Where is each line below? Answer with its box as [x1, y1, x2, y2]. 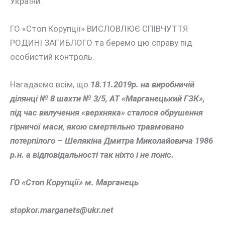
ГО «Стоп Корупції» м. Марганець [10, 177, 139, 188]
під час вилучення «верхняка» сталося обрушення [10, 107, 203, 118]
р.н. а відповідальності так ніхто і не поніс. [10, 149, 174, 160]
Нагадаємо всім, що [10, 79, 90, 89]
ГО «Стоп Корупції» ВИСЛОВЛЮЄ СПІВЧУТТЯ [10, 23, 188, 34]
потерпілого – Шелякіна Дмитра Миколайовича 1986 [10, 135, 213, 146]
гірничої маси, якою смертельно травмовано [10, 121, 184, 132]
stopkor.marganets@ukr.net [10, 205, 114, 215]
